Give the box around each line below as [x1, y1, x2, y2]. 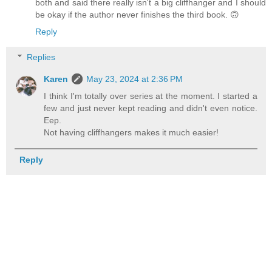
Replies [27, 52, 56, 63]
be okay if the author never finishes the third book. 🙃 [35, 10, 239, 20]
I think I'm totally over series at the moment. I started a [44, 91, 257, 101]
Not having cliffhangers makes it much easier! [44, 127, 219, 138]
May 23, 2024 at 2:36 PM [86, 74, 183, 84]
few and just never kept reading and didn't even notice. [44, 103, 257, 114]
